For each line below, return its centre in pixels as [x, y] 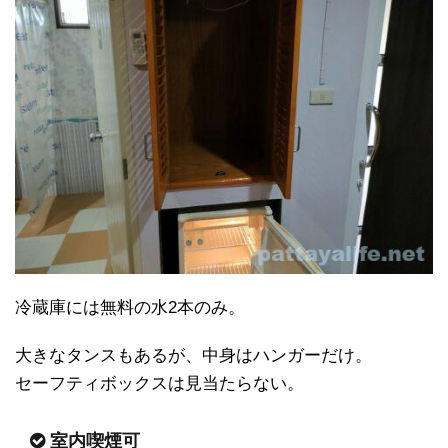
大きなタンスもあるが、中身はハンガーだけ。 [193, 355]
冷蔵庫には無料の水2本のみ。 [130, 307]
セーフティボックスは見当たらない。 [159, 383]
